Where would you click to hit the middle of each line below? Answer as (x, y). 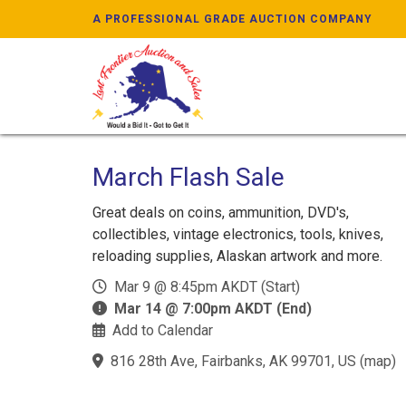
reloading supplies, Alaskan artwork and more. (237, 256)
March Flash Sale (188, 177)
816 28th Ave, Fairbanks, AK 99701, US (233, 361)
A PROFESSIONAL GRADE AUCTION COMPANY (232, 19)
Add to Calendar (163, 330)
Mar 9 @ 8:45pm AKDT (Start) (203, 287)
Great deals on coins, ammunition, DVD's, (221, 213)
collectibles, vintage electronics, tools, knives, (238, 234)
